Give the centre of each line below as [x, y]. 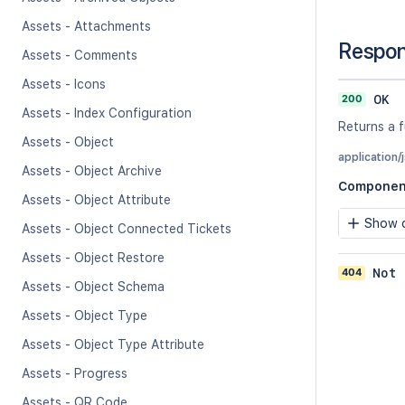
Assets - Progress [75, 373]
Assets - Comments [80, 55]
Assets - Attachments [86, 26]
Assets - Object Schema [93, 287]
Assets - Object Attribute [96, 200]
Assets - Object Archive [92, 171]
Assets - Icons [64, 84]
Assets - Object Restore [93, 258]
